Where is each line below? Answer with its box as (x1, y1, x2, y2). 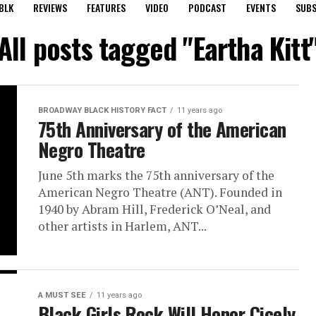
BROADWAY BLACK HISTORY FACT (38, 106, 166, 115)
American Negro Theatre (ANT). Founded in (38, 184, 282, 200)
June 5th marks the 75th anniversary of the (38, 167, 274, 183)
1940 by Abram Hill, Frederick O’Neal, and (38, 201, 271, 217)
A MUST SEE (38, 290, 86, 300)
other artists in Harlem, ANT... (38, 218, 207, 234)
